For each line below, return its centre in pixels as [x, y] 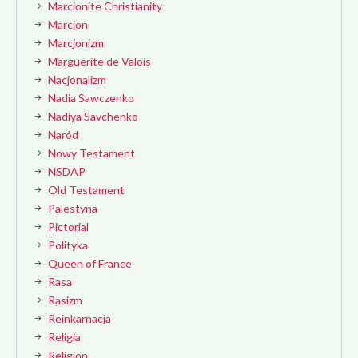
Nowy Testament [91, 153]
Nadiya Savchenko [93, 116]
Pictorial [68, 227]
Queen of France [90, 263]
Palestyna [73, 208]
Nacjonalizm [77, 80]
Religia [64, 337]
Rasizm [65, 300]
